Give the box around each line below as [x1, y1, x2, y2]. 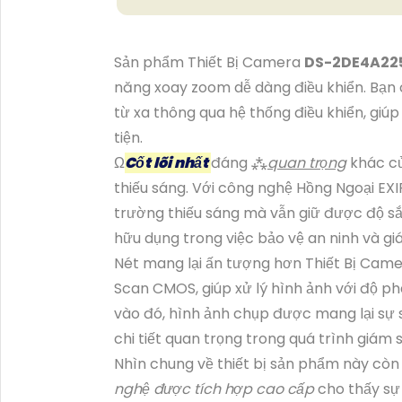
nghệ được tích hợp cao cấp [114, 379, 314, 399]
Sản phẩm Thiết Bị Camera [114, 52, 304, 73]
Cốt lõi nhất [125, 153, 211, 173]
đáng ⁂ [211, 153, 267, 173]
